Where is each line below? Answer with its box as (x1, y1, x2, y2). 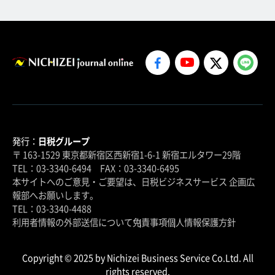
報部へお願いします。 (12, 188, 98, 201)
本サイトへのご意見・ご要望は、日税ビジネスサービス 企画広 (12, 174, 255, 188)
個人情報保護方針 (167, 215, 236, 228)
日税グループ (38, 134, 90, 147)
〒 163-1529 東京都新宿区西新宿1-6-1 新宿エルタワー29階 (12, 147, 241, 161)
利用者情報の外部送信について (12, 215, 133, 228)
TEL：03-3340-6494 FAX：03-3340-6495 (12, 161, 179, 174)
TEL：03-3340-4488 (12, 201, 91, 215)
